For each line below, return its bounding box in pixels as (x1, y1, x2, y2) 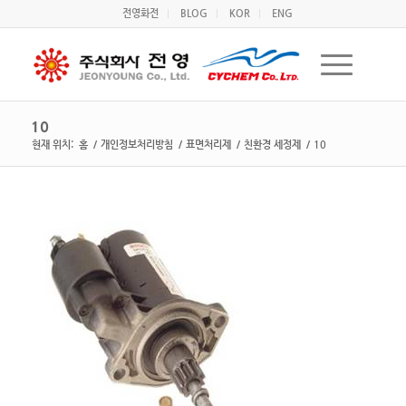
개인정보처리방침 (100, 139, 173, 150)
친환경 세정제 (243, 139, 301, 150)
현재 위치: (31, 139, 73, 150)
